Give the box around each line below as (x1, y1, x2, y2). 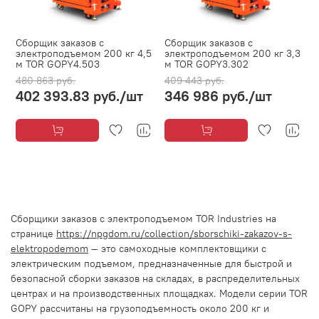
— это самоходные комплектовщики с (91, 241, 266, 255)
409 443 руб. (164, 73, 224, 87)
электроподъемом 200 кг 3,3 (164, 46, 300, 60)
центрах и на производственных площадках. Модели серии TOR (11, 286, 308, 300)
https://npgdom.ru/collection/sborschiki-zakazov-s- (56, 226, 292, 240)
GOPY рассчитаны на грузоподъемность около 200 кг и (11, 301, 269, 315)
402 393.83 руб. (16, 86, 120, 105)
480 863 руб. (16, 73, 75, 87)
